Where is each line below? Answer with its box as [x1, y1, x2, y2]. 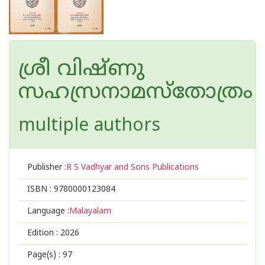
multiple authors [18, 115, 160, 137]
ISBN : [27, 185, 54, 195]
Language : [27, 206, 69, 216]
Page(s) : [27, 250, 63, 260]
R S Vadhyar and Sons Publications [66, 163, 199, 173]
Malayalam [69, 206, 111, 216]
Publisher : [27, 163, 66, 173]
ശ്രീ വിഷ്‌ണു [18, 57, 144, 83]
